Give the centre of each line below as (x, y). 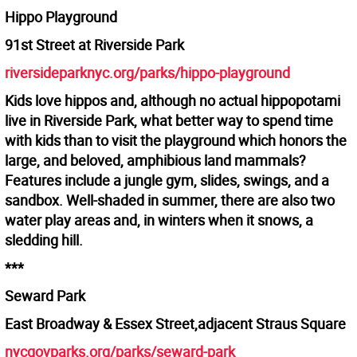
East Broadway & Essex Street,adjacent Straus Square (175, 324)
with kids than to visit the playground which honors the (176, 141)
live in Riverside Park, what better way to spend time (169, 121)
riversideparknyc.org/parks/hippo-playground (147, 73)
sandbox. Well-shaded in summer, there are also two (170, 200)
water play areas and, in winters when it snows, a (159, 220)
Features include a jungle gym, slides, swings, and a (167, 180)
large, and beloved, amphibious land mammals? (155, 161)
